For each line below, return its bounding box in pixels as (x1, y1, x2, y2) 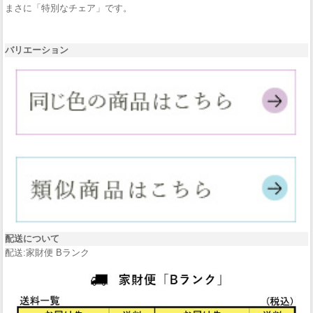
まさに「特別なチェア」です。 (5, 2, 132, 13)
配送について (5, 233, 59, 244)
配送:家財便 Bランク (5, 247, 89, 258)
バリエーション (5, 44, 68, 55)
